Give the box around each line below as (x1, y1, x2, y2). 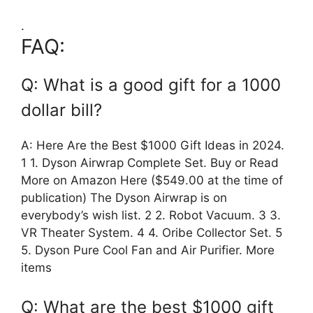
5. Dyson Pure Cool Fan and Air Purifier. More (21, 243, 275, 258)
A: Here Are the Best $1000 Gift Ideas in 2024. (21, 138, 284, 153)
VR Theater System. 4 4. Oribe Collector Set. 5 (21, 226, 282, 240)
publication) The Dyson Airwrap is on (21, 191, 227, 205)
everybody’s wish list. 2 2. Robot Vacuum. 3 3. (21, 208, 281, 223)
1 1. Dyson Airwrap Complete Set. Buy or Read (21, 156, 279, 170)
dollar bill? (21, 100, 102, 121)
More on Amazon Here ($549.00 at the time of (21, 173, 283, 188)
